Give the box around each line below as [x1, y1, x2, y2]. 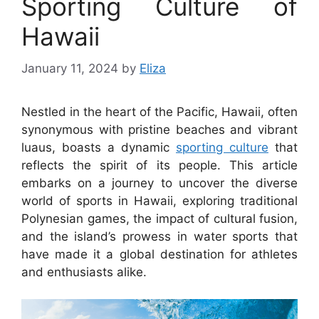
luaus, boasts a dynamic [21, 140, 176, 155]
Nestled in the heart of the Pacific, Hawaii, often [21, 104, 298, 119]
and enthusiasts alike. [21, 264, 147, 279]
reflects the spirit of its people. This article [21, 157, 298, 172]
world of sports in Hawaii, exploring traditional [21, 193, 298, 208]
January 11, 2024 [21, 61, 118, 75]
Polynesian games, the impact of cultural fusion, [21, 211, 298, 226]
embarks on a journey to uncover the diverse [21, 175, 298, 190]
